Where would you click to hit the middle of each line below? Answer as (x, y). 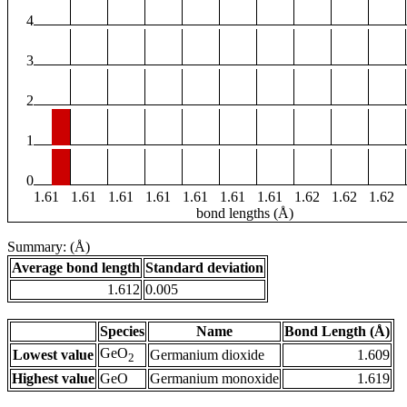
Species (122, 332)
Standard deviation (204, 268)
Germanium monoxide (214, 379)
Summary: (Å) (49, 247)
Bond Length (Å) (337, 332)
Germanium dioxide (207, 355)
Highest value (53, 379)
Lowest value (53, 355)
